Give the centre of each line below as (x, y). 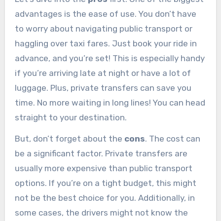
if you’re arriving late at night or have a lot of (103, 73)
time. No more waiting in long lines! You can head (110, 103)
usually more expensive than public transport (103, 168)
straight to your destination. (71, 118)
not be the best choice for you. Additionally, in (105, 198)
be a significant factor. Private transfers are (101, 154)
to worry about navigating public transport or (103, 29)
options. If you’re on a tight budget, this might (105, 183)
